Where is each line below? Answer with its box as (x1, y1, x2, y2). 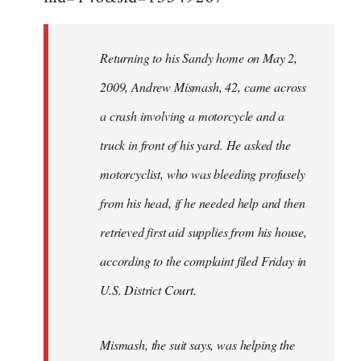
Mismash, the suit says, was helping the (100, 336, 295, 354)
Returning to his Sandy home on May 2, (100, 49, 298, 67)
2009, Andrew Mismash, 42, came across (100, 78, 307, 96)
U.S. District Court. (100, 281, 197, 299)
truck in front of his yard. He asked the (100, 136, 291, 154)
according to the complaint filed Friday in (100, 252, 307, 270)
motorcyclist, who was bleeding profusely (100, 165, 305, 183)
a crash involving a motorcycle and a (100, 107, 285, 125)
